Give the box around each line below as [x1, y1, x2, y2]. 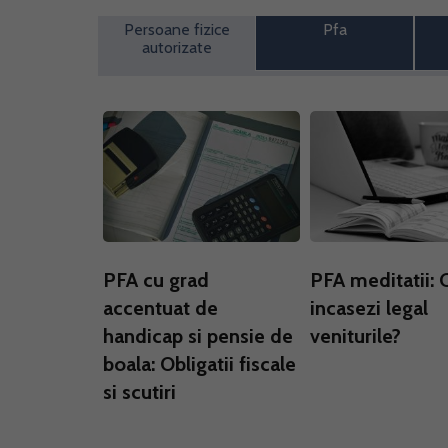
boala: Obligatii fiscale [103, 352, 296, 376]
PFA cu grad [103, 268, 209, 292]
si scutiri [103, 380, 176, 404]
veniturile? [310, 324, 401, 348]
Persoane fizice [123, 20, 230, 39]
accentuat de [103, 296, 218, 320]
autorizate [141, 38, 212, 57]
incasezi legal [310, 296, 428, 320]
